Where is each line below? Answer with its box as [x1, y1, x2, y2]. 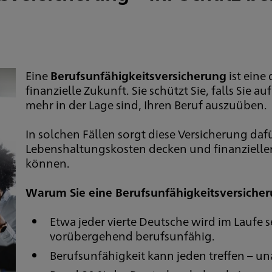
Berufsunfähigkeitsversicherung [50, 67, 226, 83]
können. [25, 155, 70, 171]
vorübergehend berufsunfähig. [49, 228, 215, 243]
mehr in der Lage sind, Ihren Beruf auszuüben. [25, 97, 267, 112]
